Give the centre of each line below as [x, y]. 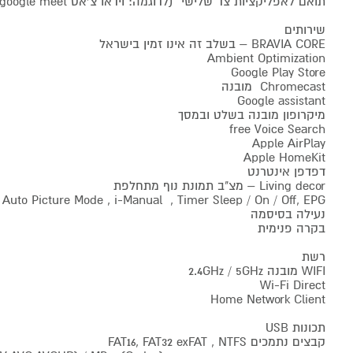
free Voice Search [277, 129]
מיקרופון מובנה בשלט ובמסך [251, 115]
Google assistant [281, 101]
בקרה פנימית [291, 229]
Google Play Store [278, 72]
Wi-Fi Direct [292, 285]
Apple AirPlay [288, 143]
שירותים [305, 30]
